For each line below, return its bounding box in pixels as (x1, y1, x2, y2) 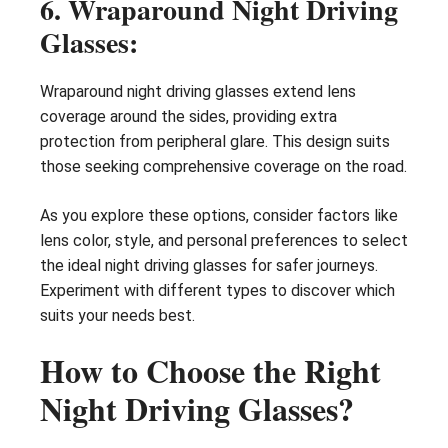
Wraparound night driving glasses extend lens (40, 81, 356, 101)
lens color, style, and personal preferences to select (40, 230, 408, 250)
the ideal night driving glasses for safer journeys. (40, 255, 378, 275)
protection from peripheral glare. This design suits (40, 131, 390, 151)
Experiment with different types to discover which (40, 280, 395, 300)
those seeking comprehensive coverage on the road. (40, 156, 407, 176)
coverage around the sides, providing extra (40, 106, 337, 126)
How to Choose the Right (40, 346, 381, 394)
